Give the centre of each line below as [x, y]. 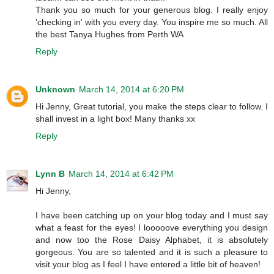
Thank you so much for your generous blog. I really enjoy [152, 9]
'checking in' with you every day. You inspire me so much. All [152, 22]
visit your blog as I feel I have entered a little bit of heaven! [148, 264]
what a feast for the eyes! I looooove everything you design [152, 227]
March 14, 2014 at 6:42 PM [121, 173]
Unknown [55, 89]
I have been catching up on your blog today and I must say [152, 215]
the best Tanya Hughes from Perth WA [109, 34]
